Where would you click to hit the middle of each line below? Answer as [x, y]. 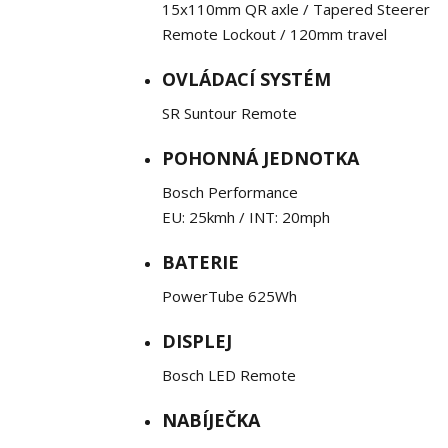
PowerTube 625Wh [229, 296]
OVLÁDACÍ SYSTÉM [246, 79]
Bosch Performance [230, 192]
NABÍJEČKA [211, 420]
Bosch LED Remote [229, 375]
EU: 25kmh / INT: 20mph [246, 217]
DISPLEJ [197, 341]
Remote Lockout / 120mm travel [274, 34]
